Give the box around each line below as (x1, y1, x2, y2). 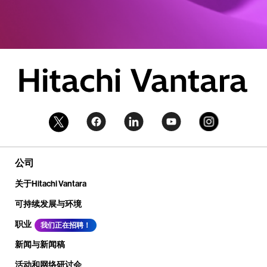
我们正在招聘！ (41, 220, 91, 229)
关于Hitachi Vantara (15, 178, 86, 189)
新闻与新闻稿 (15, 238, 65, 250)
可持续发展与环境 (15, 198, 82, 209)
